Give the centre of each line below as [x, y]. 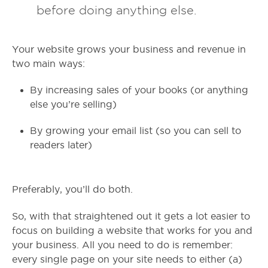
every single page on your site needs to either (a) [127, 260]
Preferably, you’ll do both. [72, 190]
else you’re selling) [73, 105]
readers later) [61, 145]
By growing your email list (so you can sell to [135, 131]
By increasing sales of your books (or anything [139, 90]
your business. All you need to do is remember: [122, 245]
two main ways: [48, 64]
